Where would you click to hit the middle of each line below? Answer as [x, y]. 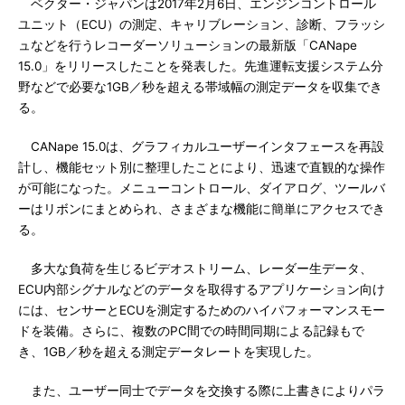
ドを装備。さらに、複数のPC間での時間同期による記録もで [191, 331]
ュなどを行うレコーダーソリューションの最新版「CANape [188, 45]
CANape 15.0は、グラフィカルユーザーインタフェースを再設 [201, 146]
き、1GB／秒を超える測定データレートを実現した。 [169, 352]
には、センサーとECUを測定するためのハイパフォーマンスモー [202, 310]
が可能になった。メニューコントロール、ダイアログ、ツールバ [202, 188]
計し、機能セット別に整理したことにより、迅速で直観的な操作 [202, 167]
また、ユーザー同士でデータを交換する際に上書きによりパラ [202, 391]
